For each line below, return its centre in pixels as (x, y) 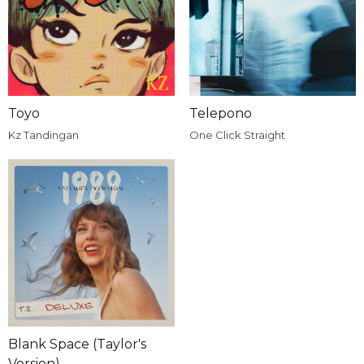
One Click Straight (237, 135)
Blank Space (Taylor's (77, 344)
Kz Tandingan (43, 135)
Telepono (220, 114)
